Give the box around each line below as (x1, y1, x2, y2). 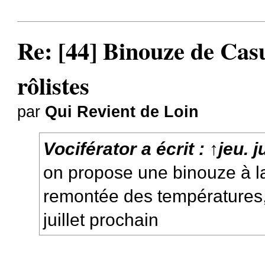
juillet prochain (43, 209, 159, 230)
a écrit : (137, 138, 210, 159)
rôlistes (17, 67, 90, 103)
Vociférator (43, 138, 137, 159)
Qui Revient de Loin (45, 102, 199, 121)
